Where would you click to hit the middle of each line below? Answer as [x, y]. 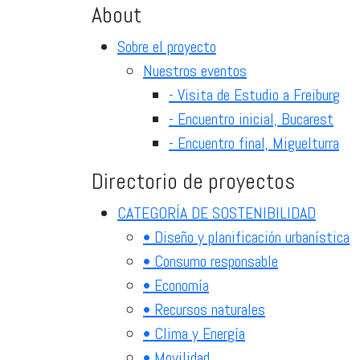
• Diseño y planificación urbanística [246, 237]
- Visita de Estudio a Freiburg [254, 94]
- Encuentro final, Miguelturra [254, 143]
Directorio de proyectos [193, 181]
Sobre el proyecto [167, 46]
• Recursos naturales [204, 309]
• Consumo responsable [211, 261]
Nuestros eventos [195, 70]
